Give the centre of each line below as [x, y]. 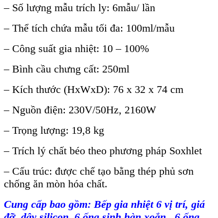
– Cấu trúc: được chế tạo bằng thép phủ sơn [99, 171]
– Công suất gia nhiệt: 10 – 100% [76, 49]
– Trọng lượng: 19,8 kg [54, 130]
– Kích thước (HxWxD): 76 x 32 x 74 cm [94, 90]
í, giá [194, 204]
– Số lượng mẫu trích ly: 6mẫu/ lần [80, 8]
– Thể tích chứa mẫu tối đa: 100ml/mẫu [89, 28]
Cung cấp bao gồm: [47, 204]
